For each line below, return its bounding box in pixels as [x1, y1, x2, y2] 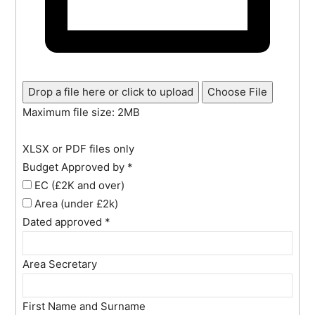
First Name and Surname [22, 299, 146, 313]
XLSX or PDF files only [22, 141, 135, 155]
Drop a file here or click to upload [28, 84, 194, 98]
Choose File [207, 84, 268, 98]
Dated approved [22, 214, 105, 229]
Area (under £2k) [32, 196, 119, 210]
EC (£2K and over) [32, 178, 125, 192]
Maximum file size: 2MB [22, 105, 141, 119]
